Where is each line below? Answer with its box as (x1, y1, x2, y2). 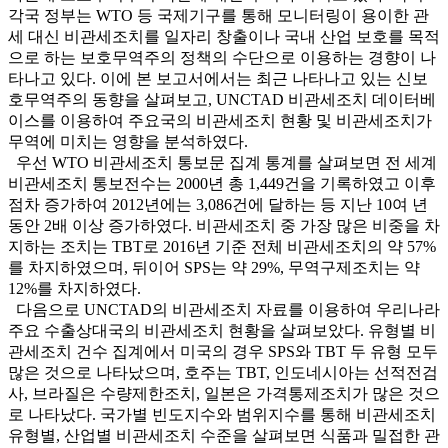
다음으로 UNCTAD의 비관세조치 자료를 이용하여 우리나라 (8, 301, 440, 319)
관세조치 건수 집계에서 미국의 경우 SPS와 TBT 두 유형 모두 (8, 343, 438, 361)
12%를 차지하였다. (8, 280, 141, 298)
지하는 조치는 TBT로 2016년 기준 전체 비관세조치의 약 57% (8, 238, 436, 256)
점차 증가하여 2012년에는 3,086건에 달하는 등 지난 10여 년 (8, 196, 428, 214)
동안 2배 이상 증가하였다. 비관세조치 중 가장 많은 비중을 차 (8, 217, 440, 235)
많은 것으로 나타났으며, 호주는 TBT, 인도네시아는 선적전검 (8, 364, 438, 382)
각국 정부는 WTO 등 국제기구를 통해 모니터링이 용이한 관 (8, 7, 429, 25)
